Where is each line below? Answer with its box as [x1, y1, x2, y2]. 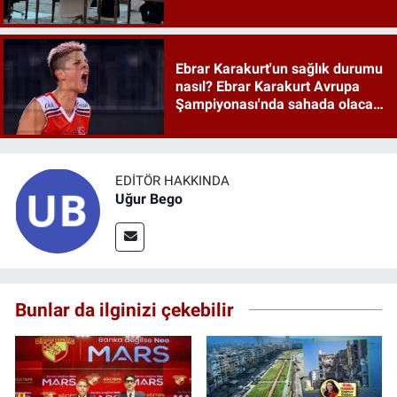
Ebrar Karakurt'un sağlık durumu [175, 59, 383, 77]
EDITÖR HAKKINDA [115, 172, 230, 189]
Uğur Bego [115, 190, 183, 207]
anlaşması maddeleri [175, 2, 309, 19]
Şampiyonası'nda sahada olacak [175, 95, 381, 113]
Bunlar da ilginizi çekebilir [15, 299, 234, 322]
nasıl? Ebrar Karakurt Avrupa [175, 77, 360, 95]
